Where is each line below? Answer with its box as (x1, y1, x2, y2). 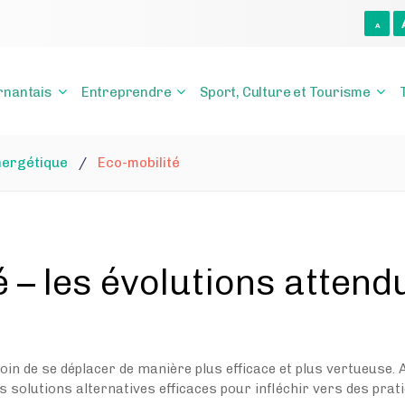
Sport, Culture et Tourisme (200, 84, 371, 101)
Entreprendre (80, 84, 172, 101)
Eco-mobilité (98, 154, 180, 171)
